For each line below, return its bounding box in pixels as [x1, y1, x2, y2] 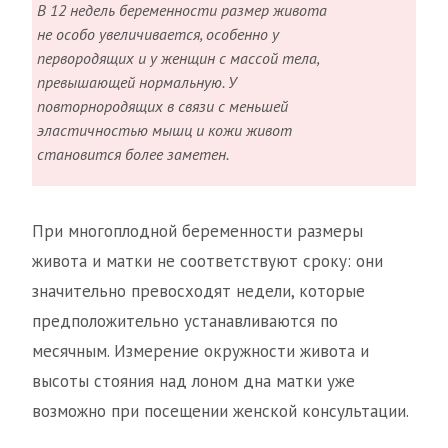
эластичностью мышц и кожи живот [37, 120, 292, 141]
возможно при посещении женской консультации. [32, 400, 409, 423]
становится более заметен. [37, 144, 229, 165]
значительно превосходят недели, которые [32, 280, 365, 303]
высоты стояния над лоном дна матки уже [32, 370, 355, 393]
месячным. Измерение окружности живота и [32, 340, 369, 363]
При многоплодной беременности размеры [32, 220, 363, 243]
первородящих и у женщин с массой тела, [37, 48, 319, 69]
